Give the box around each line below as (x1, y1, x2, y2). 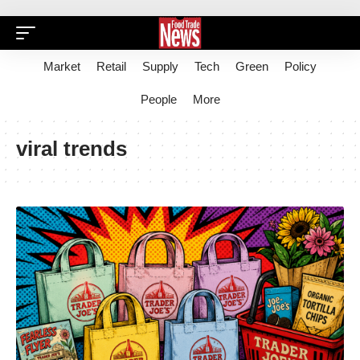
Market (43, 59, 80, 73)
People (140, 92, 177, 106)
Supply (142, 59, 178, 73)
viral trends (16, 137, 127, 161)
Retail (96, 59, 126, 73)
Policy (284, 59, 317, 73)
